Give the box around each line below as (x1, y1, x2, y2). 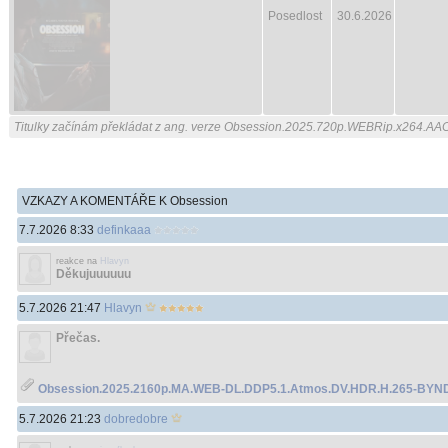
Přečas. (56, 331, 100, 345)
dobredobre (104, 412, 168, 426)
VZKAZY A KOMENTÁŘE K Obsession (22, 194, 228, 208)
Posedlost (268, 9, 322, 23)
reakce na (56, 256, 100, 266)
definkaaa (97, 223, 151, 237)
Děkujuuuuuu (56, 267, 131, 281)
